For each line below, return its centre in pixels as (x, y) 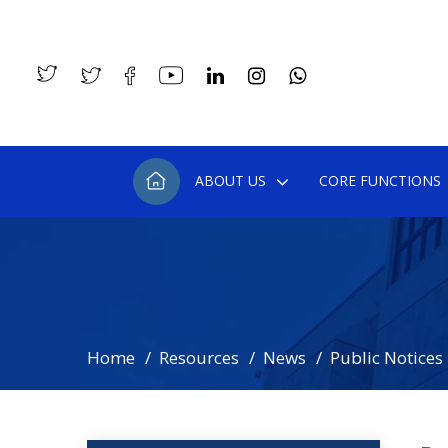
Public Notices (386, 357)
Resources (199, 357)
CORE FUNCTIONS (379, 180)
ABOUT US (230, 180)
